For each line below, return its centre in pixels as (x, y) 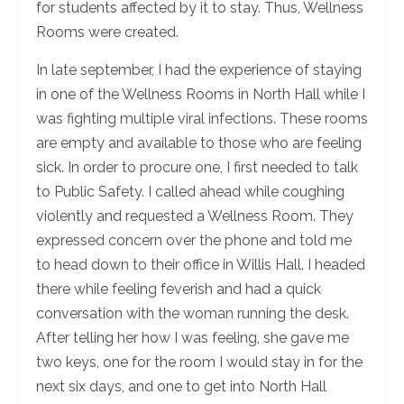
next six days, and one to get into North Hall (181, 386)
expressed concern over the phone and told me (194, 240)
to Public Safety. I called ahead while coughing (190, 191)
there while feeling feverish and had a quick (179, 289)
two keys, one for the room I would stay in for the (199, 362)
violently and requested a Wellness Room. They (195, 216)
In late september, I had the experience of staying (199, 69)
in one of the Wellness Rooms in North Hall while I (201, 94)
